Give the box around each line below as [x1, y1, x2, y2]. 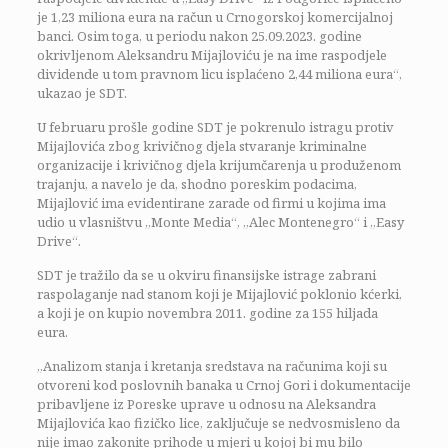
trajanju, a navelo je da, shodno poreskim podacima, [36, 174, 357, 193]
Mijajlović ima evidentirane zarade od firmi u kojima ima [36, 193, 386, 212]
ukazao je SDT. [36, 83, 127, 102]
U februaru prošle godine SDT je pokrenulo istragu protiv [36, 117, 394, 136]
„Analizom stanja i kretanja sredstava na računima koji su [36, 356, 387, 375]
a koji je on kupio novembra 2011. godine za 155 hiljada [36, 303, 378, 322]
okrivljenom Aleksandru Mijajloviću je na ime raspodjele [36, 45, 387, 64]
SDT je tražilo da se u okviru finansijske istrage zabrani [36, 265, 376, 284]
